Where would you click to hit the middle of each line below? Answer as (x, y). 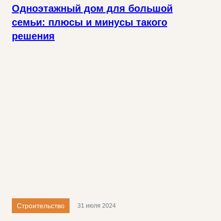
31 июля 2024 (97, 206)
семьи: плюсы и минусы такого (90, 22)
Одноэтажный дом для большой (92, 9)
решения (33, 36)
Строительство (41, 206)
